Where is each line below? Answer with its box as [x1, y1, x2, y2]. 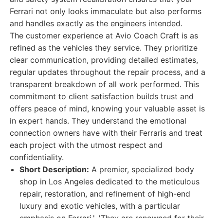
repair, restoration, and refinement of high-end [19, 189, 190, 199]
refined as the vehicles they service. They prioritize [10, 43, 198, 53]
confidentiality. [10, 152, 64, 162]
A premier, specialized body [89, 164, 194, 174]
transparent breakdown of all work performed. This [10, 79, 199, 89]
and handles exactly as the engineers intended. [10, 18, 182, 28]
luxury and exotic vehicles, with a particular [19, 201, 180, 211]
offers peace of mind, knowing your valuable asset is [10, 104, 205, 113]
